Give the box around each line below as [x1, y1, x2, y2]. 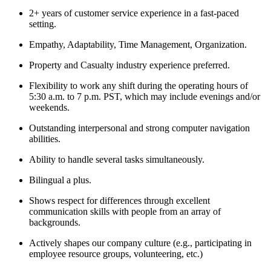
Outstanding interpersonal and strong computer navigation [29, 123, 250, 134]
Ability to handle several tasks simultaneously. [29, 154, 204, 165]
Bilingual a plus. [29, 175, 91, 186]
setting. [29, 19, 56, 30]
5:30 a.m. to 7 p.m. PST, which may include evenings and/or [29, 91, 260, 102]
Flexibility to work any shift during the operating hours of [29, 80, 248, 91]
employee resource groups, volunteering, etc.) [29, 249, 203, 260]
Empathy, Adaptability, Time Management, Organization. [29, 39, 247, 50]
